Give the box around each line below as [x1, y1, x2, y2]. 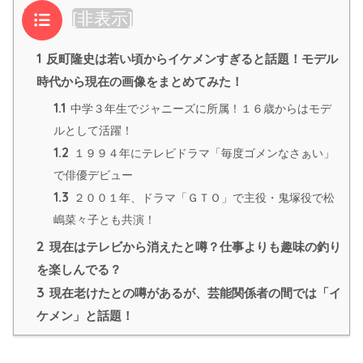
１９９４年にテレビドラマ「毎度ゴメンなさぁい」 [70, 146, 335, 160]
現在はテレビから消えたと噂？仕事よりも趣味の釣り [46, 239, 341, 254]
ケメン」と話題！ [36, 308, 134, 322]
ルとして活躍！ [53, 123, 133, 137]
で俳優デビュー [53, 168, 133, 181]
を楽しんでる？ [36, 262, 122, 276]
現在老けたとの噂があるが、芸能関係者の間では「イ [46, 285, 341, 300]
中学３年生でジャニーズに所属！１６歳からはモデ [67, 101, 331, 115]
